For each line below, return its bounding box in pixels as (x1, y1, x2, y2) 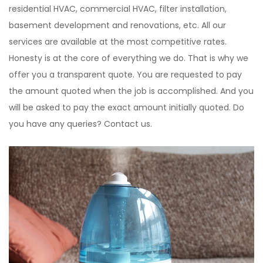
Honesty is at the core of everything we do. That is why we (9, 52, 248, 64)
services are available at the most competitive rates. (9, 35, 227, 48)
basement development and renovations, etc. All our (9, 19, 226, 31)
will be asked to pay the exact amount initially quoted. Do (9, 101, 244, 113)
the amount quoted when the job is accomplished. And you (9, 85, 254, 97)
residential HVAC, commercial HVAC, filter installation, (9, 2, 227, 15)
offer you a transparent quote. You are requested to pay (9, 68, 242, 80)
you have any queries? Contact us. (9, 117, 152, 130)
